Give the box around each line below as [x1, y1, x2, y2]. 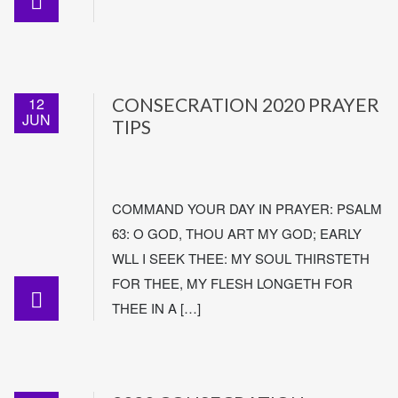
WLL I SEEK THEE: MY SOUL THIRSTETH [112, 249, 370, 267]
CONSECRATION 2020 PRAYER [112, 93, 379, 115]
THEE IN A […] [112, 298, 201, 317]
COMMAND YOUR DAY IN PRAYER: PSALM [112, 199, 382, 218]
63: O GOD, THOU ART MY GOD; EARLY [112, 224, 362, 243]
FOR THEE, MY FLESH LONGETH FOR [112, 274, 353, 292]
